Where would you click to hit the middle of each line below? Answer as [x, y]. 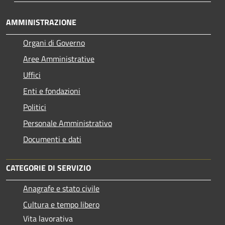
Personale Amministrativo [68, 123]
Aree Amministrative [59, 59]
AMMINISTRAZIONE [41, 22]
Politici [35, 107]
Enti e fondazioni [52, 91]
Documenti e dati [52, 139]
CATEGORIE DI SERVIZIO [48, 167]
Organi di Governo [54, 42]
